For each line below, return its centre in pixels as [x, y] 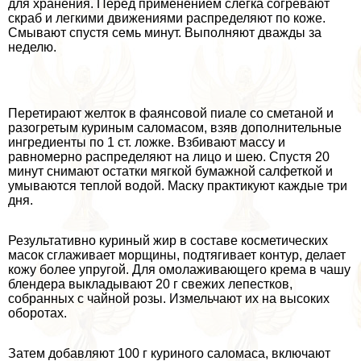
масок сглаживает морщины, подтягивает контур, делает [177, 255]
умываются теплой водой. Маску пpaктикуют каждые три [178, 185]
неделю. [32, 47]
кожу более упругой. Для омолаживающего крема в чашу [179, 269]
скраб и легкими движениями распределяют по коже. [167, 18]
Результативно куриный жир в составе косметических [168, 240]
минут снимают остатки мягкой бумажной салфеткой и [170, 171]
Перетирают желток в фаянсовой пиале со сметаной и [171, 113]
